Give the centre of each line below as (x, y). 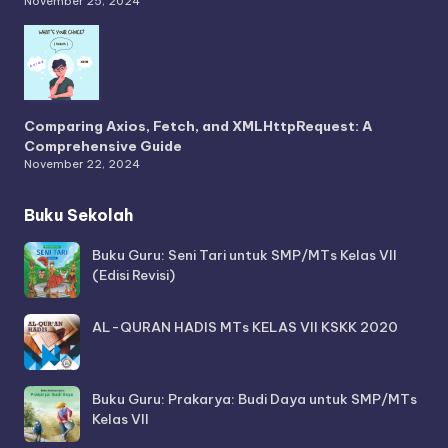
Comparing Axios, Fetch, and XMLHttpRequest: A (198, 126)
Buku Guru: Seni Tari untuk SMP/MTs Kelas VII (244, 255)
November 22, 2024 (82, 164)
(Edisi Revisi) (133, 275)
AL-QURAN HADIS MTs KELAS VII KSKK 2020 (245, 327)
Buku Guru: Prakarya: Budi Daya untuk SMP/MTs (254, 399)
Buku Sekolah (78, 215)
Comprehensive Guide (103, 146)
